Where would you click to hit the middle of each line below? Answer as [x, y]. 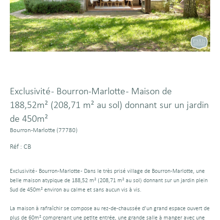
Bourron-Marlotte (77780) [44, 130]
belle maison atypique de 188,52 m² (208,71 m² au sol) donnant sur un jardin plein [109, 180]
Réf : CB [21, 147]
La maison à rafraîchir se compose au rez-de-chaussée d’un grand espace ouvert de [110, 208]
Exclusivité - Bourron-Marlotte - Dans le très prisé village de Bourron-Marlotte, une [107, 171]
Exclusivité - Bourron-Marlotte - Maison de [91, 92]
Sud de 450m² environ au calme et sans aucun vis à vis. [76, 190]
